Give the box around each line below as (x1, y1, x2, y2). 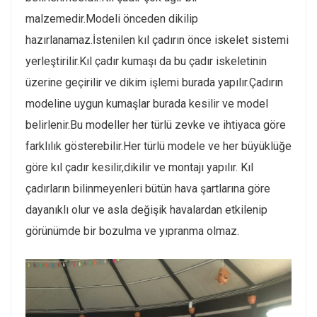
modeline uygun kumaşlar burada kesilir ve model (25, 97, 268, 110)
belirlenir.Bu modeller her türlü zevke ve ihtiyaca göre (25, 118, 286, 132)
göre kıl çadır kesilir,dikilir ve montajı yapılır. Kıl (25, 161, 253, 174)
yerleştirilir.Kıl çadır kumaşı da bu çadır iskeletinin (25, 54, 267, 68)
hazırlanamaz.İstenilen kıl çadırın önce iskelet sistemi (25, 33, 289, 47)
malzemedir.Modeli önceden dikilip (25, 12, 198, 25)
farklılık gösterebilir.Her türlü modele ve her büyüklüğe (25, 139, 292, 153)
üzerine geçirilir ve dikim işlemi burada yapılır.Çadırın (25, 76, 283, 89)
